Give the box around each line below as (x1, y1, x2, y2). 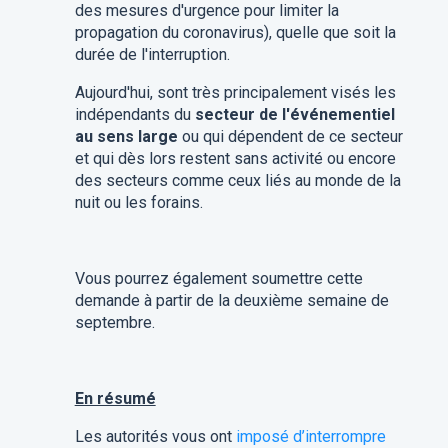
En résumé (74, 389, 156, 408)
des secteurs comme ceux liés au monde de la (74, 171, 401, 190)
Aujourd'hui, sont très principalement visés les (74, 83, 396, 102)
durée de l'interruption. (74, 45, 230, 64)
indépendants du (74, 105, 195, 124)
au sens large (74, 127, 178, 146)
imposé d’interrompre (235, 427, 386, 446)
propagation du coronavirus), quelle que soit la (74, 23, 396, 42)
